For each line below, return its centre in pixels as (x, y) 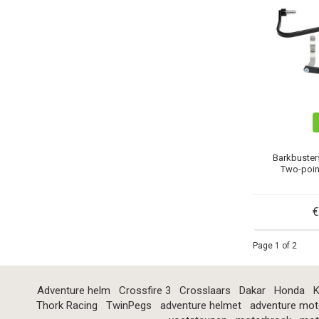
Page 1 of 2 (274, 245)
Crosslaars (205, 290)
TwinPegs (129, 305)
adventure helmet (200, 305)
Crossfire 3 (145, 290)
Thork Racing (67, 305)
